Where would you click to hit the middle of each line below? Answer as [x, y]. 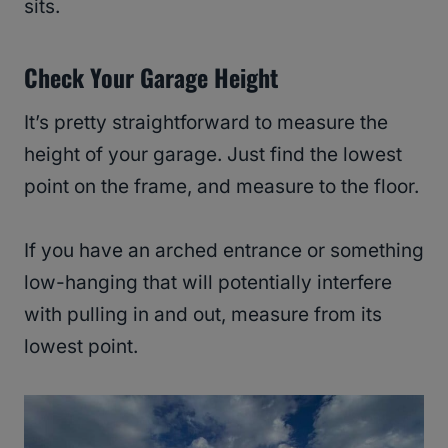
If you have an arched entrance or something [224, 251]
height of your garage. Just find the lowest [213, 155]
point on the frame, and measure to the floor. [224, 187]
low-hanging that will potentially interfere [208, 283]
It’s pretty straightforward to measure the [206, 123]
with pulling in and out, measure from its [203, 315]
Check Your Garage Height [151, 77]
